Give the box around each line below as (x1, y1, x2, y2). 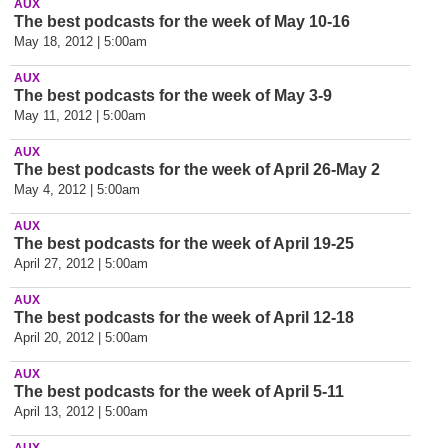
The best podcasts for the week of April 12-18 (14, 309, 354, 326)
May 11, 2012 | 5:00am (14, 108, 146, 123)
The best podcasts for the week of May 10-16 (14, 13, 354, 30)
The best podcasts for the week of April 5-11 (14, 383, 348, 400)
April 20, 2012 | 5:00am (14, 330, 148, 345)
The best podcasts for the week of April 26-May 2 (14, 161, 380, 178)
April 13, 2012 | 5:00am (14, 404, 148, 419)
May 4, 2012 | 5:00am (14, 182, 140, 197)
